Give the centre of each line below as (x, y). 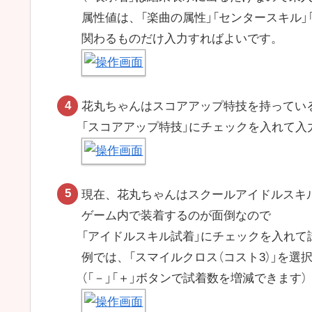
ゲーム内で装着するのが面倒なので (177, 216)
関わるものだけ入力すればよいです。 (182, 39)
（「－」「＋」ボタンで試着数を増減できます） (195, 279)
